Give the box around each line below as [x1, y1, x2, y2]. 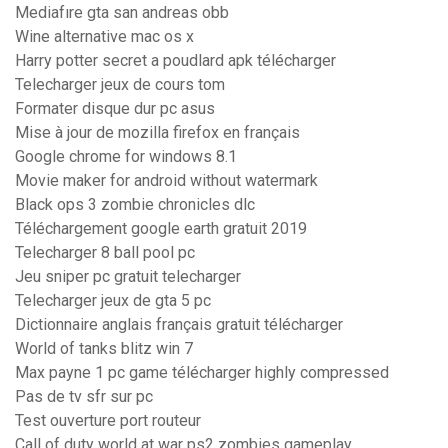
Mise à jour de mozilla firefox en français [15, 123, 300, 143]
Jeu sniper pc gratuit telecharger [15, 267, 241, 287]
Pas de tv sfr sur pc [15, 387, 153, 407]
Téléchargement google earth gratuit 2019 [15, 219, 307, 239]
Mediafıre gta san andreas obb [15, 3, 229, 23]
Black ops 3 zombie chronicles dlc [15, 195, 255, 215]
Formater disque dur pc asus [15, 99, 215, 119]
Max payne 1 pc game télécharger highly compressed [15, 363, 389, 383]
